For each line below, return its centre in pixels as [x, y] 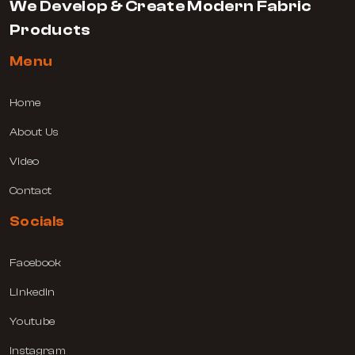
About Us [34, 132]
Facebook [36, 263]
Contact [31, 191]
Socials [37, 221]
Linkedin [32, 292]
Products [50, 29]
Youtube [32, 321]
